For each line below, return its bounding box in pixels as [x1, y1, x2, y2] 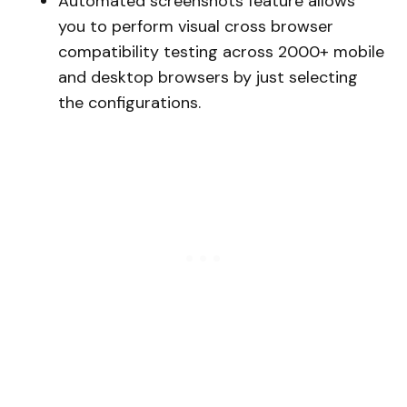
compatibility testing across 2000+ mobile [58, 41, 384, 64]
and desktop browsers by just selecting [58, 66, 358, 89]
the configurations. [58, 92, 201, 114]
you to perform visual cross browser [58, 15, 333, 38]
